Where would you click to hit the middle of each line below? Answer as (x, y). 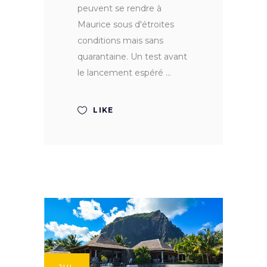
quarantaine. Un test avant (132, 57)
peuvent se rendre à (119, 9)
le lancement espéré (122, 73)
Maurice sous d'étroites (126, 25)
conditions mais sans (120, 41)
